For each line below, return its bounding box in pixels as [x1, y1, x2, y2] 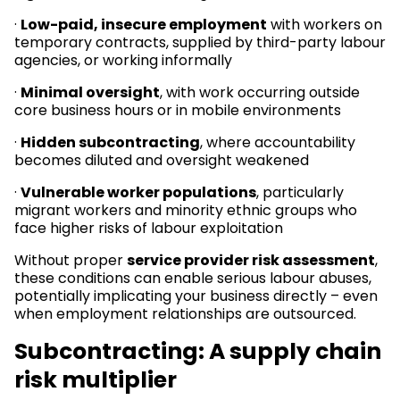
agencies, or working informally [14, 50, 232, 71]
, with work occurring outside [160, 82, 360, 103]
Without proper [14, 250, 127, 271]
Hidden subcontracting [21, 132, 200, 153]
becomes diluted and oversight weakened [14, 150, 309, 171]
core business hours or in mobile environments [14, 100, 341, 121]
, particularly [256, 182, 344, 203]
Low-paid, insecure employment [21, 14, 267, 35]
